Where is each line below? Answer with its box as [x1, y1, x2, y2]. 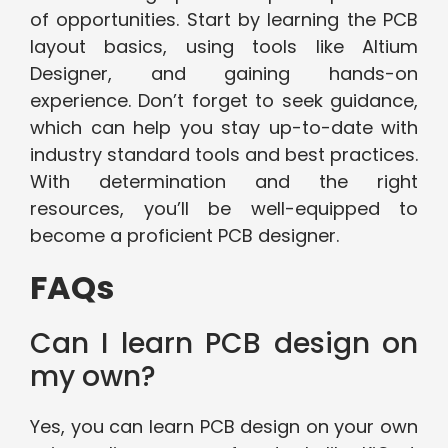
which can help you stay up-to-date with [30, 115, 418, 141]
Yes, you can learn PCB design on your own [30, 414, 418, 440]
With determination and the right [30, 169, 418, 195]
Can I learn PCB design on [30, 324, 418, 364]
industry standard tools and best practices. [30, 142, 418, 168]
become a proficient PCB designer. [30, 223, 339, 249]
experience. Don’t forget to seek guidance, [30, 88, 418, 114]
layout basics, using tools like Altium [30, 34, 418, 60]
